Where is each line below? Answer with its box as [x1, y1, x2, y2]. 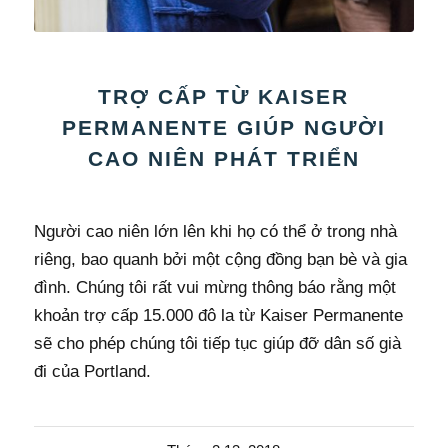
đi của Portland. [33, 361, 151, 381]
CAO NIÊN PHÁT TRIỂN [87, 146, 360, 170]
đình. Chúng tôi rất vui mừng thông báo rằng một [33, 277, 396, 297]
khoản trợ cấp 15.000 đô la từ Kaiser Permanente [33, 305, 403, 325]
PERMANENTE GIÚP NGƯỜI [61, 115, 386, 139]
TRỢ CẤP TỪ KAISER [98, 84, 350, 108]
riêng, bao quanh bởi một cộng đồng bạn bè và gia [33, 249, 407, 269]
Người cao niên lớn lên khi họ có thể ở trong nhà [33, 221, 397, 241]
